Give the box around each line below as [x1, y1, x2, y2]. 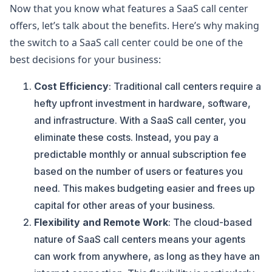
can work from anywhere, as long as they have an [34, 250, 260, 262]
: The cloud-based [168, 216, 252, 228]
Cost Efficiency [34, 80, 109, 92]
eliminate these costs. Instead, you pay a [34, 131, 219, 143]
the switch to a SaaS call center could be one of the [10, 36, 243, 49]
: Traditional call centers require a [109, 80, 261, 92]
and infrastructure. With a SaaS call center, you [34, 114, 246, 126]
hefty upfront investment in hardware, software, [34, 97, 251, 109]
